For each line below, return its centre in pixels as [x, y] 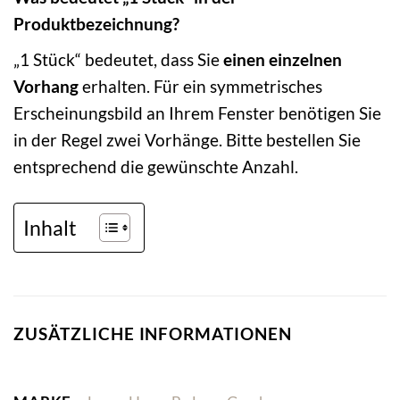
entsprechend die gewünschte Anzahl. [156, 166]
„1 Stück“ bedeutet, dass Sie [118, 59]
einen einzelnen [283, 59]
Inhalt [50, 227]
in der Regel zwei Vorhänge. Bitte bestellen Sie [187, 139]
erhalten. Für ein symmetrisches [200, 86]
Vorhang [46, 86]
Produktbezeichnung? [96, 24]
